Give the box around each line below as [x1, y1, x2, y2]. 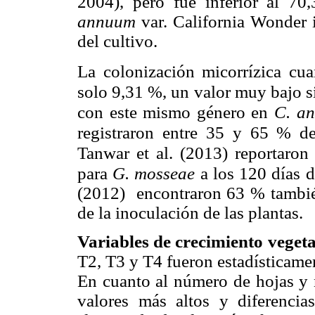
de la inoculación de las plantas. [77, 202, 303, 222]
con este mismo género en [77, 101, 274, 122]
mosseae [134, 163, 195, 183]
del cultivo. [77, 32, 157, 51]
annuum [77, 12, 136, 32]
